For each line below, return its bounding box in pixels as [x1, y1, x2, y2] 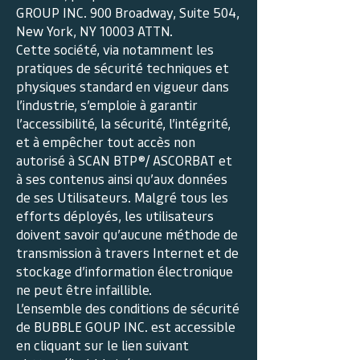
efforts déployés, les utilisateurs [16, 207, 214, 224]
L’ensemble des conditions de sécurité [16, 299, 239, 317]
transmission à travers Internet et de [16, 243, 239, 261]
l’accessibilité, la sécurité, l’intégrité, [16, 114, 231, 132]
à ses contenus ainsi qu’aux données [16, 170, 227, 187]
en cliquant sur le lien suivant [16, 336, 189, 354]
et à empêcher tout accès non [16, 133, 195, 150]
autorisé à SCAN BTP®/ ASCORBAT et [16, 151, 232, 169]
